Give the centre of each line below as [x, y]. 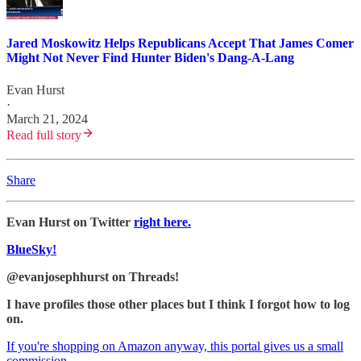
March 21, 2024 [47, 118]
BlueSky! [31, 249]
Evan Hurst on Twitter [70, 222]
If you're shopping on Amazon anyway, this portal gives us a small [175, 346]
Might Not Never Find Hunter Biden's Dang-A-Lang [150, 58]
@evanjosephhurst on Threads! [93, 276]
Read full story [44, 135]
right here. [162, 222]
